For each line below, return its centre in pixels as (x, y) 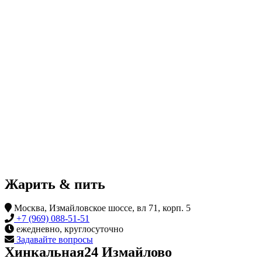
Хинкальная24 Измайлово (88, 252)
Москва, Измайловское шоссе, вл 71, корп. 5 (101, 208)
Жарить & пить (55, 185)
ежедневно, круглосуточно (69, 229)
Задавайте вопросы (54, 240)
